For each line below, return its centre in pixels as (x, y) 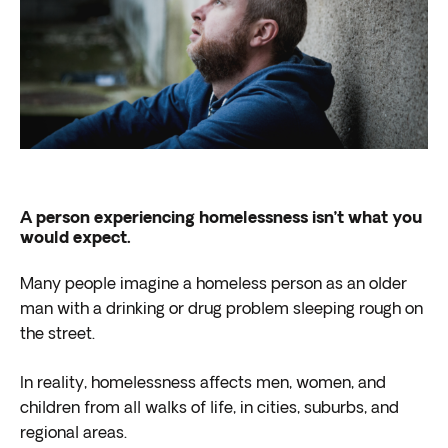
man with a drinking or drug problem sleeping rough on (221, 310)
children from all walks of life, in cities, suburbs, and (209, 409)
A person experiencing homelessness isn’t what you (221, 219)
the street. (59, 335)
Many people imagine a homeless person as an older (213, 285)
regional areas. (73, 434)
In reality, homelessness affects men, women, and (203, 384)
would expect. (75, 239)
